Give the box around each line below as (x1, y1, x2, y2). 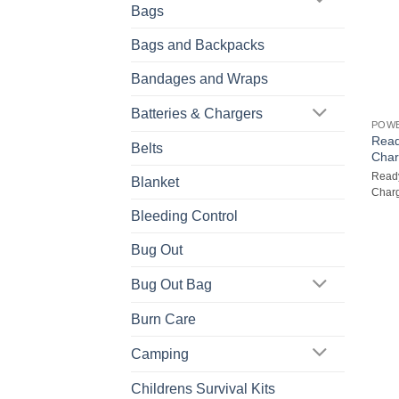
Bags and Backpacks (131, 37, 265, 53)
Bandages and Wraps (131, 71, 268, 87)
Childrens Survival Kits (131, 380, 275, 396)
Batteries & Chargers (131, 106, 263, 122)
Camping (131, 346, 189, 362)
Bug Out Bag (131, 277, 212, 293)
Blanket (131, 175, 179, 191)
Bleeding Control (131, 208, 238, 224)
